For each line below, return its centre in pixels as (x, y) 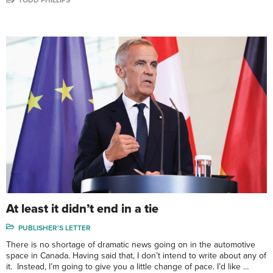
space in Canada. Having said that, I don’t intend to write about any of (136, 255)
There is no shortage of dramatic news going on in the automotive (131, 244)
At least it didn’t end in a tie (82, 209)
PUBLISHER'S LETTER (55, 228)
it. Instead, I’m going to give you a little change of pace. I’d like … (128, 266)
